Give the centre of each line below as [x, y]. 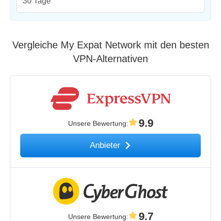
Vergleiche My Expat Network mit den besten [110, 45]
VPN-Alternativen [110, 59]
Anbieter [107, 146]
